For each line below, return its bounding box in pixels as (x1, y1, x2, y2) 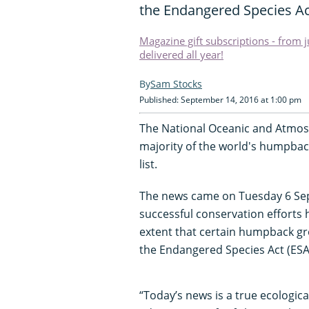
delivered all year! (139, 47, 223, 61)
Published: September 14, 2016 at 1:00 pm (139, 93, 301, 106)
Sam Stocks (150, 77, 202, 90)
